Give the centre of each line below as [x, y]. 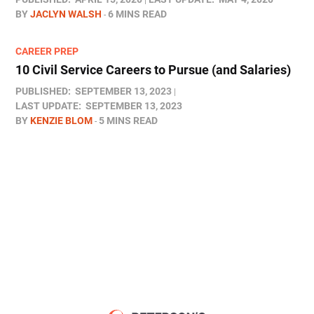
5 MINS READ [128, 121]
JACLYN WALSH [66, 14]
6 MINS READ [137, 14]
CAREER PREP [47, 52]
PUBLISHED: [43, 91]
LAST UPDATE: [48, 106]
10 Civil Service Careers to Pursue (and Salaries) [153, 70]
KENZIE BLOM [61, 121]
